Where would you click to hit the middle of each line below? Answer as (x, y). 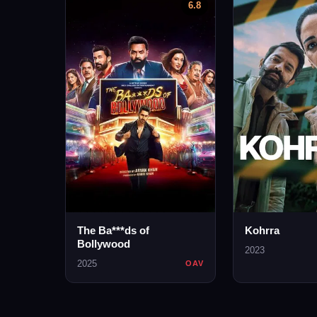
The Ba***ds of (113, 230)
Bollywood (104, 243)
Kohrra (262, 230)
